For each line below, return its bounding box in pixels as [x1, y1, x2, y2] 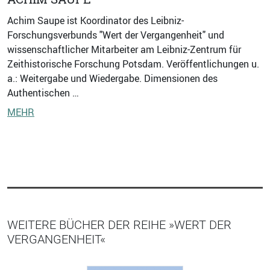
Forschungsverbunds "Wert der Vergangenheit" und [7, 28, 224, 42]
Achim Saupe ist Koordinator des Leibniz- [7, 13, 184, 27]
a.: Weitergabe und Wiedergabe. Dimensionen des [7, 71, 218, 85]
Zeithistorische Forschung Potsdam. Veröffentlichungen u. [7, 57, 259, 71]
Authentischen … [7, 86, 79, 99]
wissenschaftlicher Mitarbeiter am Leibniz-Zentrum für [7, 42, 241, 56]
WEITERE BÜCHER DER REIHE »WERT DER [7, 217, 231, 232]
